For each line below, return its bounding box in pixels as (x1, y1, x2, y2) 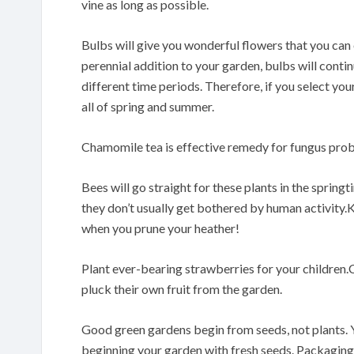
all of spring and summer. (81, 98, 214, 114)
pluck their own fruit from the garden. (81, 281, 282, 296)
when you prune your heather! (81, 220, 239, 235)
